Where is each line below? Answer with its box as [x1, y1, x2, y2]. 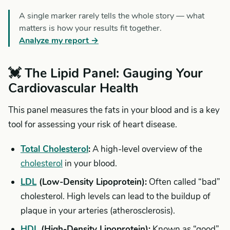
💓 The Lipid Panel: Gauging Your [8, 65, 203, 82]
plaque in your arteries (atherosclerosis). [21, 205, 175, 217]
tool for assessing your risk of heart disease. [8, 119, 177, 130]
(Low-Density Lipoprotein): [36, 176, 147, 188]
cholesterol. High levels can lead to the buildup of [21, 190, 210, 202]
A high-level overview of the [90, 143, 202, 155]
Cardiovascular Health [8, 80, 139, 97]
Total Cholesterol [21, 143, 88, 155]
